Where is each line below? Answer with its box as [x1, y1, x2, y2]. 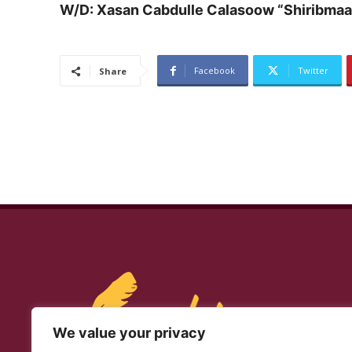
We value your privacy [53, 324, 206, 341]
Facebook [194, 64, 235, 77]
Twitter [298, 64, 328, 77]
